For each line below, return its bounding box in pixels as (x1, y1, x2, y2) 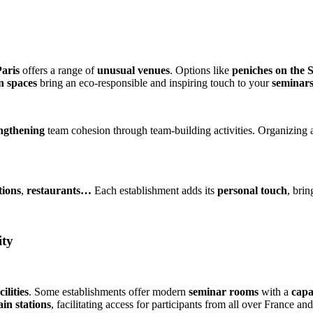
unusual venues (97, 64, 170, 76)
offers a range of (20, 64, 97, 76)
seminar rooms (189, 285, 259, 298)
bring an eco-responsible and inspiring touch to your (37, 76, 272, 89)
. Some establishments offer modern (29, 285, 189, 298)
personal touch (217, 184, 287, 196)
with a (259, 285, 291, 298)
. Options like (170, 64, 232, 76)
